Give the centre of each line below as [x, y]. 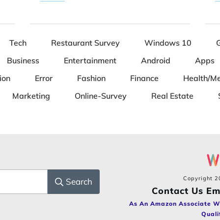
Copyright [199, 178]
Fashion [91, 78]
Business [23, 60]
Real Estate [172, 96]
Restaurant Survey [85, 43]
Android [156, 60]
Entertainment [90, 60]
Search [79, 182]
